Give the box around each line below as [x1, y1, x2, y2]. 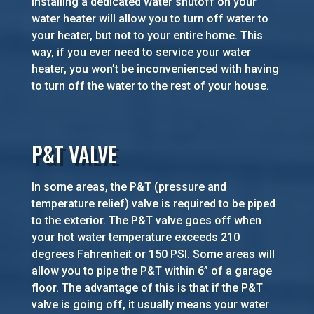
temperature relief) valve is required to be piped [31, 197, 275, 211]
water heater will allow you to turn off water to [31, 12, 268, 26]
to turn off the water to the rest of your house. [31, 79, 269, 93]
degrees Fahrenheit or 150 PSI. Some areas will [31, 247, 275, 261]
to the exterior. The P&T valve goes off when [31, 214, 261, 228]
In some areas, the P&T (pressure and [31, 180, 226, 194]
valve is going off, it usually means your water [31, 298, 269, 312]
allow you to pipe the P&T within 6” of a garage [31, 264, 272, 278]
